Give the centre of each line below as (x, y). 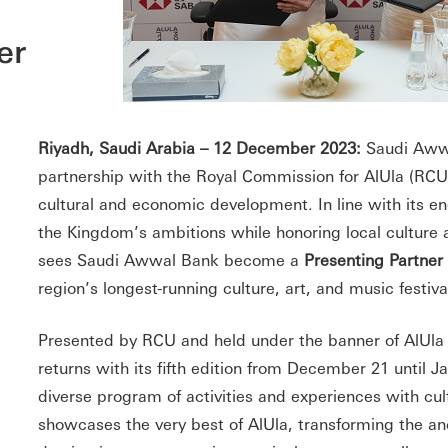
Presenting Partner (374, 259)
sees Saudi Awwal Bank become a (171, 259)
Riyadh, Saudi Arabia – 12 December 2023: (200, 147)
